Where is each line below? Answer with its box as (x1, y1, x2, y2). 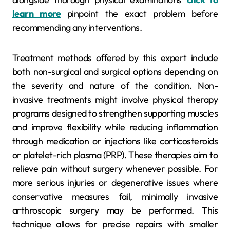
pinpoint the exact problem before (61, 8, 218, 20)
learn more (12, 8, 61, 20)
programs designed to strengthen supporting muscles (12, 107, 218, 120)
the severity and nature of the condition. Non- (12, 80, 218, 92)
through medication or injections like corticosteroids (12, 135, 218, 147)
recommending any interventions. (12, 22, 142, 34)
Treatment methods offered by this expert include (12, 52, 218, 64)
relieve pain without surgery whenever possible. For (12, 163, 218, 175)
